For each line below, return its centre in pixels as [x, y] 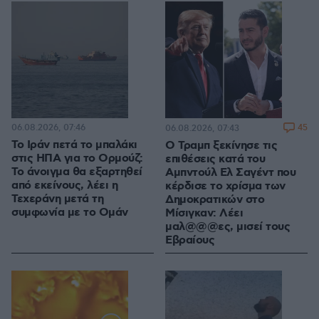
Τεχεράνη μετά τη [57, 199]
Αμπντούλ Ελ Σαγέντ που [230, 173]
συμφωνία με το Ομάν [70, 213]
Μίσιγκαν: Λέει [204, 214]
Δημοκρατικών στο [215, 200]
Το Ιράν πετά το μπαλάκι [74, 145]
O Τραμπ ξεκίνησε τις [221, 146]
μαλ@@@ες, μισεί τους [228, 227]
